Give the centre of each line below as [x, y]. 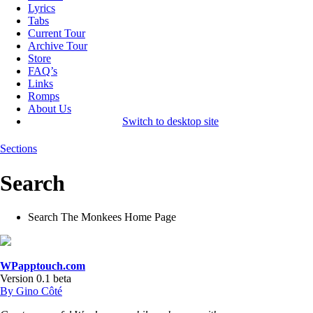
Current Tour [57, 33]
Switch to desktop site [170, 121]
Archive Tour [58, 45]
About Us [50, 108]
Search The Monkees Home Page [102, 217]
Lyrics [42, 8]
